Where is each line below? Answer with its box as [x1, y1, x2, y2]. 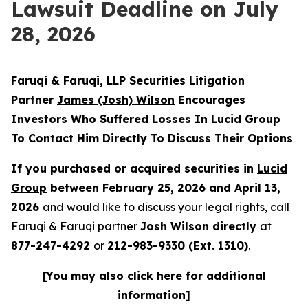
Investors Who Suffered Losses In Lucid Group [11, 112, 280, 126]
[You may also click [42, 269, 157, 283]
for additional [181, 269, 266, 283]
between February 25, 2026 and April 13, [47, 181, 280, 195]
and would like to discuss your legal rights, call [43, 200, 289, 214]
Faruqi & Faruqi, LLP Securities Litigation [11, 74, 245, 87]
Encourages [175, 93, 245, 107]
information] [118, 288, 190, 302]
